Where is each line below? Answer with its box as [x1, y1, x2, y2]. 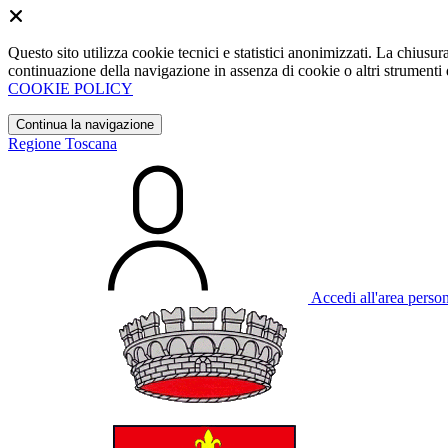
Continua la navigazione [16, 117, 154, 132]
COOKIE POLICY [8, 80, 133, 97]
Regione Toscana [8, 135, 117, 152]
